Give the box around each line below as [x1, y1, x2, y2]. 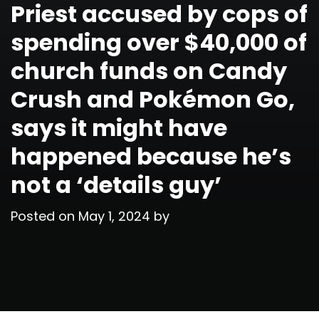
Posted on [11, 206, 78, 225]
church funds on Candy [11, 54, 287, 87]
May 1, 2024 [78, 206, 150, 225]
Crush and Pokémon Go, [11, 83, 295, 115]
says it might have [11, 111, 227, 144]
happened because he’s [11, 140, 291, 172]
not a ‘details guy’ [11, 168, 221, 201]
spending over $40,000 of [11, 26, 307, 58]
